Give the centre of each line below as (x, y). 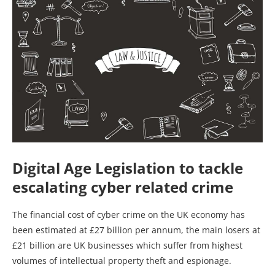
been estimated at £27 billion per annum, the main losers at (136, 230)
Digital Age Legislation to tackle (128, 168)
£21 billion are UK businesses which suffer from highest (127, 245)
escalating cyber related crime (123, 187)
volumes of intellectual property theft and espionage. (122, 260)
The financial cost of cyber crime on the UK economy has (129, 214)
